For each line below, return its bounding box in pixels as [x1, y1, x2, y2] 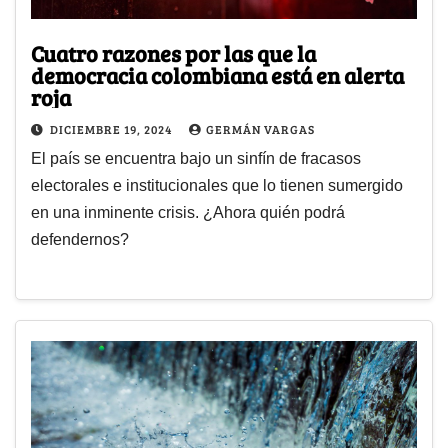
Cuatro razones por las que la [31, 38, 316, 69]
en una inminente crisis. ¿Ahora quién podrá [31, 204, 345, 222]
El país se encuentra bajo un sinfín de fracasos [31, 150, 361, 168]
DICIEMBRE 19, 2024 [50, 121, 175, 138]
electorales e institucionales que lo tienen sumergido [31, 177, 403, 195]
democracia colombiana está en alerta [31, 60, 404, 91]
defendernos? [31, 231, 129, 249]
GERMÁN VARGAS [206, 121, 315, 138]
